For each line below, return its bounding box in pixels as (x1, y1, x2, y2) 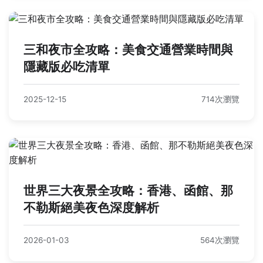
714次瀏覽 (201, 95, 240, 104)
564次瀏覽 (200, 235, 240, 245)
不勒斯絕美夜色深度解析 (23, 200, 159, 215)
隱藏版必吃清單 (23, 59, 110, 75)
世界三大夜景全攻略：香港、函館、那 (23, 183, 233, 198)
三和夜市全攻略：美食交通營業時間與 (23, 42, 233, 58)
